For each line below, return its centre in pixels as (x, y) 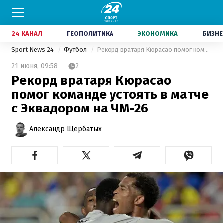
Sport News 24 (33, 50)
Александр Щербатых (65, 129)
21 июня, (25, 66)
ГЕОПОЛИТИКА (90, 34)
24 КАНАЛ (27, 34)
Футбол (76, 50)
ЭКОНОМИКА (158, 34)
